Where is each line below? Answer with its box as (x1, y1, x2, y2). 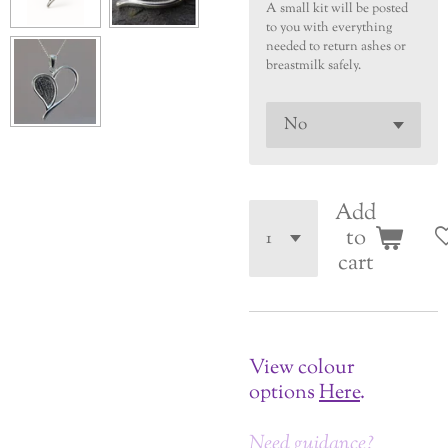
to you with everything (266, 19, 393, 38)
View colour (249, 352, 355, 383)
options (249, 377, 315, 408)
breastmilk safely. (266, 57, 362, 76)
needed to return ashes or (266, 38, 407, 57)
